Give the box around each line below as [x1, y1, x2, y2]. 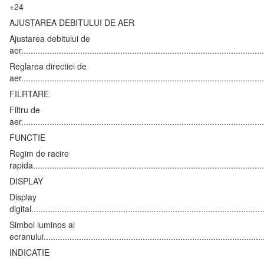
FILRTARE [9, 87, 49, 100]
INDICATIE [9, 246, 49, 258]
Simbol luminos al [9, 218, 75, 230]
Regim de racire [9, 147, 69, 159]
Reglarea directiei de [9, 60, 87, 72]
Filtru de [9, 103, 40, 115]
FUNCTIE [9, 131, 45, 143]
